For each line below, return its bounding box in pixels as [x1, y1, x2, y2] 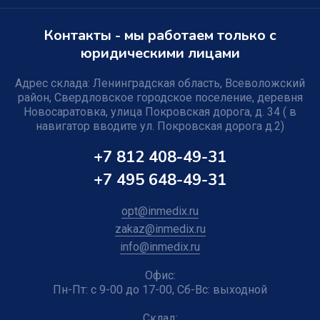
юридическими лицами [80, 44, 240, 63]
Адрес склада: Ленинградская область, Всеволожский [15, 76, 305, 90]
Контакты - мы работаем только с [44, 26, 276, 45]
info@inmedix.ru [120, 240, 200, 254]
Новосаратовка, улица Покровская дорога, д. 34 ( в [24, 105, 296, 119]
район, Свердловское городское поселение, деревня [17, 91, 303, 104]
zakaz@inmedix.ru [114, 222, 206, 236]
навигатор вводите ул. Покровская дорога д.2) [36, 119, 284, 133]
